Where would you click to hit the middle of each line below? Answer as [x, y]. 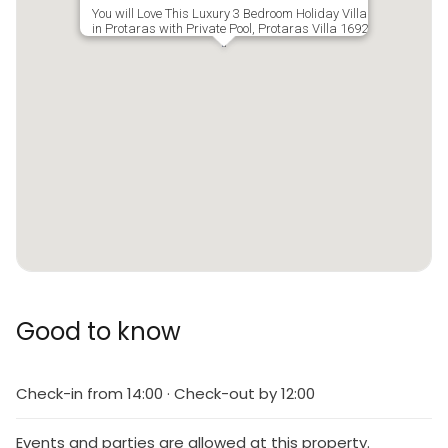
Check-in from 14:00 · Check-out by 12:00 [165, 393]
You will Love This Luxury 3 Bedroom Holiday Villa [229, 13]
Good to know [98, 331]
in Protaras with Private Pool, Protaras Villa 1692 [230, 28]
